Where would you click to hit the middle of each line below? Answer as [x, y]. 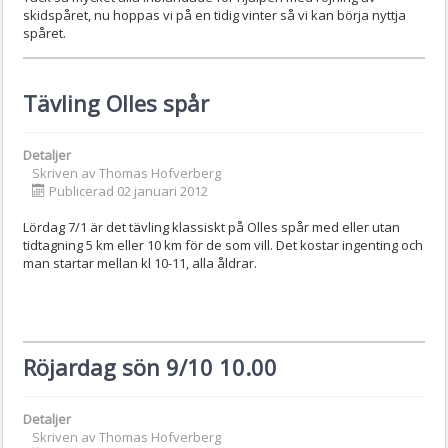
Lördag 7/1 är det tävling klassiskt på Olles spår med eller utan [211, 226]
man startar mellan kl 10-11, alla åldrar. [140, 262]
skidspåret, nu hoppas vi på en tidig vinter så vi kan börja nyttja [214, 14]
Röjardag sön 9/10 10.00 [150, 366]
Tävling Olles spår [116, 102]
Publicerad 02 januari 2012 [128, 190]
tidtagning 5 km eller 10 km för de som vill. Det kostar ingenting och [223, 244]
